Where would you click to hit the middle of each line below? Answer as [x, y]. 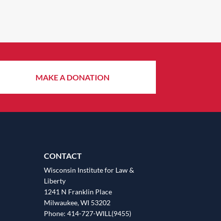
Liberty [55, 181]
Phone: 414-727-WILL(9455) [88, 213]
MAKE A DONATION [72, 77]
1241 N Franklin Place [78, 191]
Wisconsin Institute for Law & [89, 170]
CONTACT [63, 155]
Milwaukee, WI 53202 [77, 202]
